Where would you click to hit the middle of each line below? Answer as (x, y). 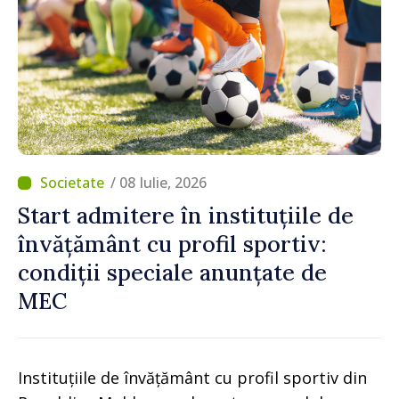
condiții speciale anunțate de (172, 273)
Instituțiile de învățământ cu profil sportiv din (192, 378)
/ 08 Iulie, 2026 (159, 183)
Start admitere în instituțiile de (186, 216)
